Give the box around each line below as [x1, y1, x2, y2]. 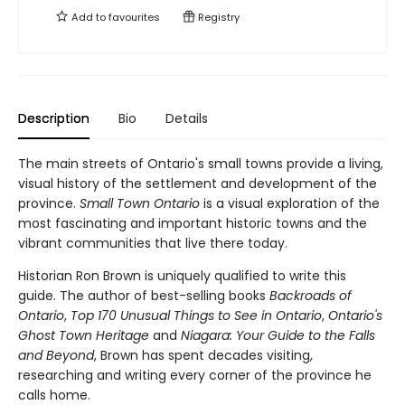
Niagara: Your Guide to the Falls [181, 326, 375, 345]
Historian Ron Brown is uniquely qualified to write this [18, 267, 346, 286]
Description [18, 109, 89, 128]
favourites [108, 10, 160, 25]
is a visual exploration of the [200, 194, 380, 213]
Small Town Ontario [80, 194, 200, 213]
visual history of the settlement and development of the [18, 174, 377, 193]
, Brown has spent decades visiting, [94, 346, 313, 365]
